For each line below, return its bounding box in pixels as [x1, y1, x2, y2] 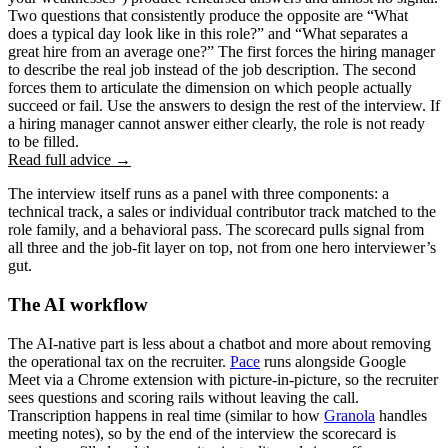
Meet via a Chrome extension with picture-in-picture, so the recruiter [8, 370, 438, 388]
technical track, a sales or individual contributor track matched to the [8, 203, 436, 221]
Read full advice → [8, 151, 131, 169]
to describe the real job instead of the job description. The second [8, 61, 416, 79]
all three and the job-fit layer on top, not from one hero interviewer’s [8, 239, 436, 257]
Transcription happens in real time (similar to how [8, 406, 324, 424]
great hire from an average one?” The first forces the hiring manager [8, 43, 435, 61]
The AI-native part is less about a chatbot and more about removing [8, 334, 431, 352]
